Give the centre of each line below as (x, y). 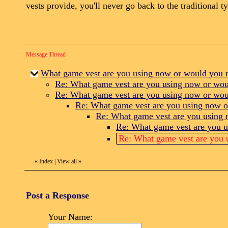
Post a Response (58, 195)
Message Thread (46, 54)
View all (67, 161)
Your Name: (70, 217)
